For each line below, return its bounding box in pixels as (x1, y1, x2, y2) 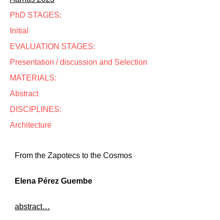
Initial (10, 27, 28, 35)
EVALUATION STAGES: (10, 42, 95, 51)
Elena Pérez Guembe (15, 177, 92, 185)
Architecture (10, 121, 52, 129)
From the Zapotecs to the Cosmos (15, 151, 132, 160)
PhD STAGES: (10, 11, 61, 19)
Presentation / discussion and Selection (10, 58, 147, 66)
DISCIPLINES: (10, 105, 61, 113)
